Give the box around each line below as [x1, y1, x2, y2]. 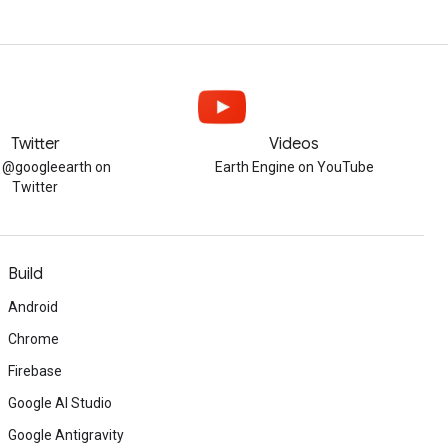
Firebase [8, 363, 62, 379]
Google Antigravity [8, 427, 124, 443]
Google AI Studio [8, 395, 112, 411]
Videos [269, 134, 320, 154]
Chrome [8, 331, 59, 347]
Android [8, 299, 58, 315]
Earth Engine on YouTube [214, 159, 374, 175]
